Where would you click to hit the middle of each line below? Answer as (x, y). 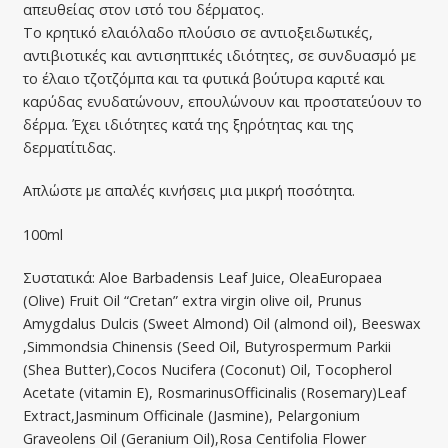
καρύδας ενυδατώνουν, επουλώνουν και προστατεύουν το (222, 102)
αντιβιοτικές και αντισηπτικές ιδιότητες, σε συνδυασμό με (219, 56)
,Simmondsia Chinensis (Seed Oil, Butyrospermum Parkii (206, 347)
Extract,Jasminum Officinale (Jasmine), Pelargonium (191, 416)
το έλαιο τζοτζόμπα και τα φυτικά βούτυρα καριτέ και (203, 79)
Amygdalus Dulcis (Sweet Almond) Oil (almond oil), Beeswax (221, 324)
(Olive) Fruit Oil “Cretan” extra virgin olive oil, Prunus (192, 301)
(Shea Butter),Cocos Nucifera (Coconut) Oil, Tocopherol (207, 370)
